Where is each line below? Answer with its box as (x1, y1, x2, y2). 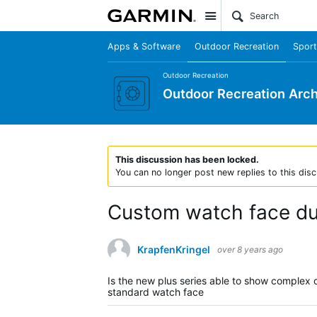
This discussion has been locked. (115, 154, 259, 165)
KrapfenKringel (137, 243, 210, 255)
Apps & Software (108, 41, 180, 52)
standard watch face (108, 286, 204, 298)
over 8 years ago (217, 244, 283, 255)
